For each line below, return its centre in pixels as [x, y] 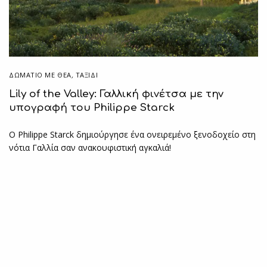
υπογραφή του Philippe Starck [92, 107]
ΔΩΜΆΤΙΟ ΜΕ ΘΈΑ [40, 74]
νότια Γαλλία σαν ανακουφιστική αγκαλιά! [90, 147]
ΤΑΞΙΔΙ [87, 74]
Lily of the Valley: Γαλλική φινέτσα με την [116, 94]
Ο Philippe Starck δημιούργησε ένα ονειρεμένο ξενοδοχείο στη [133, 134]
